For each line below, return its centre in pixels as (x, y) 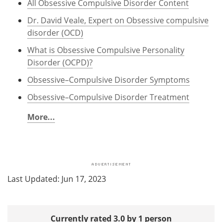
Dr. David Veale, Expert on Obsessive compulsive (118, 20)
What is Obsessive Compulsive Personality (106, 50)
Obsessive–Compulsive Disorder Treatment (108, 97)
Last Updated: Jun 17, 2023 (57, 179)
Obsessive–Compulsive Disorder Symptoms (109, 80)
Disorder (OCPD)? (60, 62)
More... (41, 117)
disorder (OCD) (55, 32)
